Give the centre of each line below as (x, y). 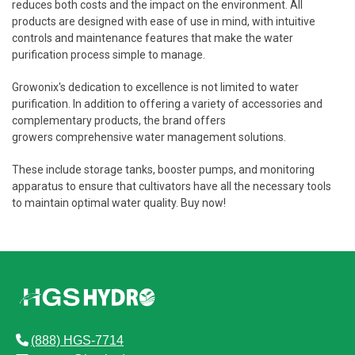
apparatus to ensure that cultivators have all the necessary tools (172, 186)
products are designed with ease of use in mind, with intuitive (164, 21)
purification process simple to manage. (109, 55)
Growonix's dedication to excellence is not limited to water (155, 87)
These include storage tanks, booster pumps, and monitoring (163, 170)
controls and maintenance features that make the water (153, 38)
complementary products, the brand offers (119, 120)
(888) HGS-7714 (77, 340)
